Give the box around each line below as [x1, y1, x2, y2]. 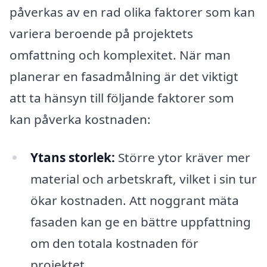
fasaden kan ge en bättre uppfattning [30, 213, 251, 230]
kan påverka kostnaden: [10, 110, 151, 128]
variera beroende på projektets [10, 24, 193, 42]
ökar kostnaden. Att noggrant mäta [30, 191, 239, 209]
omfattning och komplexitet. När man [10, 46, 231, 63]
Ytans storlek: [30, 148, 115, 166]
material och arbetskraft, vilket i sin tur [30, 170, 257, 187]
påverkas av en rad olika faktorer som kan [10, 3, 255, 20]
